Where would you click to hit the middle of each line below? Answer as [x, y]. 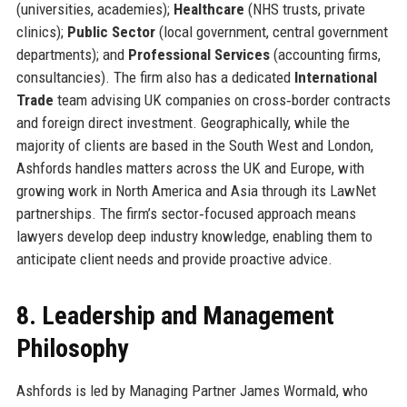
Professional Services [199, 55]
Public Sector [111, 32]
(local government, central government [271, 32]
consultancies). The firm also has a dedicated [155, 78]
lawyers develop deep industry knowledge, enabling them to [194, 237]
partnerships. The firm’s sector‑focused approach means [186, 214]
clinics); [41, 32]
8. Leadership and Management [175, 316]
